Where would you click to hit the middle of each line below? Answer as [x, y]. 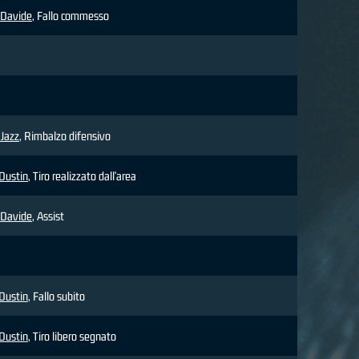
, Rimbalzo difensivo [65, 136]
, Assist [48, 216]
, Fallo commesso [71, 16]
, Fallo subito [56, 296]
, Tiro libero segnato [72, 337]
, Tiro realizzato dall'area [82, 176]
